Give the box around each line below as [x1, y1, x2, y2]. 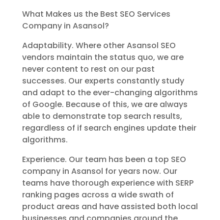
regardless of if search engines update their [22, 122, 196, 134]
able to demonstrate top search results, [22, 110, 182, 122]
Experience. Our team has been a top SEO [22, 154, 186, 165]
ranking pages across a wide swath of [22, 189, 174, 200]
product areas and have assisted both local [22, 201, 198, 212]
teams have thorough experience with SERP [22, 177, 193, 189]
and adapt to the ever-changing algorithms [22, 87, 198, 98]
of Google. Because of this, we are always [22, 99, 188, 110]
